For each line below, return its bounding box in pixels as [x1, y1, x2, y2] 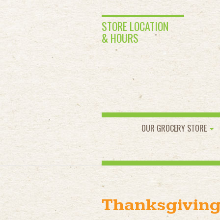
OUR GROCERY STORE [141, 122, 209, 134]
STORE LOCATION [102, 18, 168, 34]
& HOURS [102, 30, 138, 46]
